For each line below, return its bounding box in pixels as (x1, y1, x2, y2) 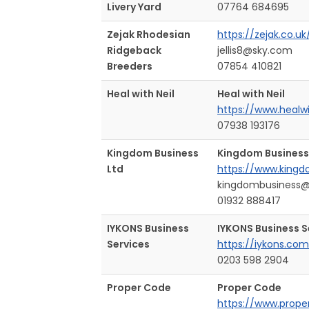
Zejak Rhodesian (107, 27, 190, 41)
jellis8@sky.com (217, 43, 292, 57)
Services (107, 237, 150, 251)
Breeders (107, 59, 152, 73)
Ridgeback (107, 43, 161, 57)
